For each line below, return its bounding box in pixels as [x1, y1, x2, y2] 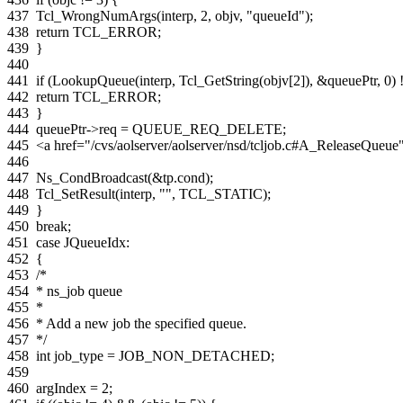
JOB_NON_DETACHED [119, 347, 271, 363]
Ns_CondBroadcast [36, 169, 148, 185]
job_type [54, 347, 103, 363]
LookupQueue [52, 72, 135, 88]
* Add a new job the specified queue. [36, 315, 246, 331]
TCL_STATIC [179, 185, 263, 201]
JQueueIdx [64, 234, 126, 250]
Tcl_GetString [179, 72, 259, 88]
